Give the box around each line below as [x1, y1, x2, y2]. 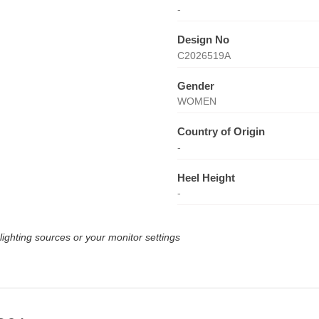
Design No [177, 33, 229, 46]
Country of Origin [177, 125, 265, 137]
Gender [177, 79, 214, 92]
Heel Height [177, 171, 235, 184]
